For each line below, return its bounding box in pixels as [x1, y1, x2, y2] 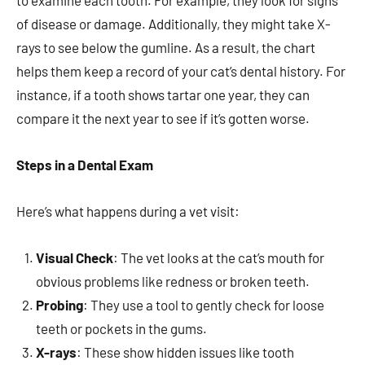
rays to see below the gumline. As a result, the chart [16, 39, 315, 56]
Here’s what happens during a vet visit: [16, 203, 240, 220]
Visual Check [36, 249, 113, 266]
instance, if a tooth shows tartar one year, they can [16, 86, 310, 103]
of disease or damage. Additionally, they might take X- [16, 15, 331, 33]
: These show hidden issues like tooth [77, 344, 294, 361]
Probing [36, 297, 83, 314]
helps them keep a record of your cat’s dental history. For [16, 63, 345, 80]
